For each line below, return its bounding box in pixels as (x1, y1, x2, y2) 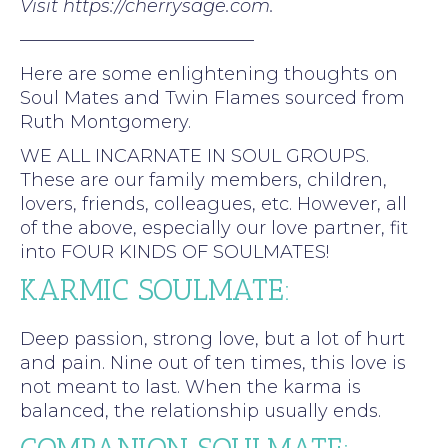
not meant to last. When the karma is (20, 375, 361, 398)
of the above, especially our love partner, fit (20, 216, 408, 239)
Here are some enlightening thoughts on (20, 62, 398, 85)
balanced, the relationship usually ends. (20, 399, 381, 422)
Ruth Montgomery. (20, 110, 191, 133)
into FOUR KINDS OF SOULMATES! (20, 240, 329, 263)
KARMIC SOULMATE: (20, 271, 291, 308)
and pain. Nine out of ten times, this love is (20, 351, 406, 374)
